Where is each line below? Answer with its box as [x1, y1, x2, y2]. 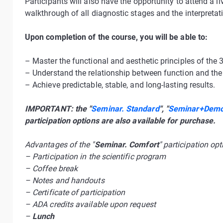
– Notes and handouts [25, 176, 105, 185]
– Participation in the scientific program [25, 152, 166, 161]
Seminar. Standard [91, 104, 159, 113]
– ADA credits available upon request [25, 200, 156, 209]
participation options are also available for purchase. [25, 116, 216, 125]
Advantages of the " [25, 140, 95, 149]
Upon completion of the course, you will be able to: [25, 32, 208, 42]
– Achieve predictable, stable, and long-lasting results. [25, 80, 216, 90]
